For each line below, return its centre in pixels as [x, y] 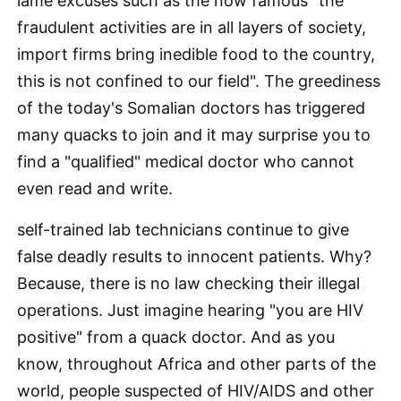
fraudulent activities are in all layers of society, [192, 27]
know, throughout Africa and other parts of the [196, 364]
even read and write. [95, 188]
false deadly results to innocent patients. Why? [194, 256]
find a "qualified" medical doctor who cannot [186, 162]
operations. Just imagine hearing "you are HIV [190, 310]
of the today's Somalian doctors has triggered [191, 108]
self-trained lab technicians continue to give [183, 230]
